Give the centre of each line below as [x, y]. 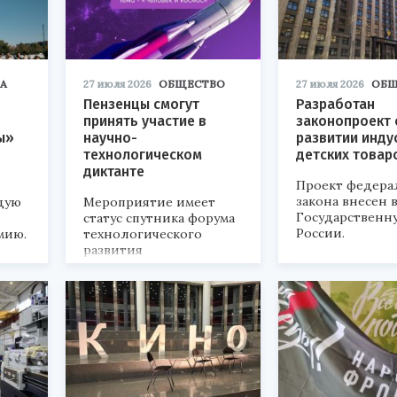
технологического [143, 234]
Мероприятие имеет [149, 202]
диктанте [114, 172]
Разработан [335, 105]
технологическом [143, 155]
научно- [110, 138]
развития [113, 250]
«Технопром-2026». [143, 266]
